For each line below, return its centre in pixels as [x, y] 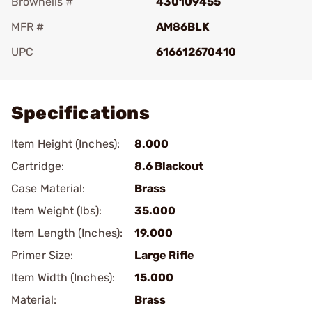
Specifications [80, 113]
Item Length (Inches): [67, 233]
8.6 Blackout [169, 166]
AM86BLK [183, 27]
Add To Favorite [72, 71]
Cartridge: [38, 166]
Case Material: [48, 188]
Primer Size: [42, 255]
